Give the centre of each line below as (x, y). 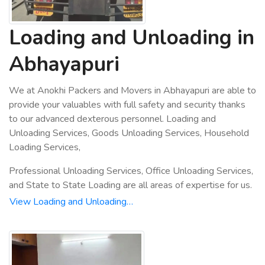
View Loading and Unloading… (71, 202)
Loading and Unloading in (132, 38)
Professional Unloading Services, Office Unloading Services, (131, 171)
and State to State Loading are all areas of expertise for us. (130, 185)
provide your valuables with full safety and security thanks (127, 105)
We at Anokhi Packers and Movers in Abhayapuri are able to (132, 91)
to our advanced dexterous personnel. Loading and (112, 119)
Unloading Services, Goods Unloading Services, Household (129, 133)
